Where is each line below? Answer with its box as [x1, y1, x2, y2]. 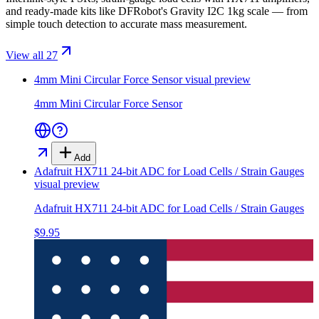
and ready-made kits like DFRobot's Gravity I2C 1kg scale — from [6, 4, 308, 17]
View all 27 [6, 48, 58, 61]
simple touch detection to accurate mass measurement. [6, 17, 247, 30]
